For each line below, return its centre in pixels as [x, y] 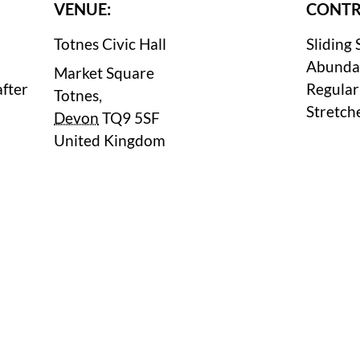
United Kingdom [110, 140]
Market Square [104, 73]
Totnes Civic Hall [110, 44]
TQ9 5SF [131, 118]
